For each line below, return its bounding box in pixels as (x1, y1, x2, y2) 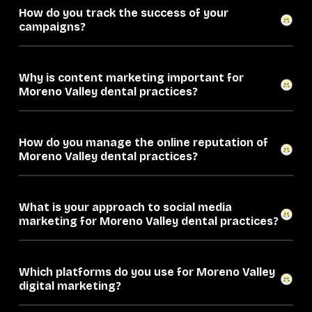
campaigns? (19, 20, 86, 34)
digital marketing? (19, 279, 121, 293)
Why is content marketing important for (19, 71, 244, 85)
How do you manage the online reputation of (19, 136, 268, 150)
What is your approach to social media (19, 201, 232, 214)
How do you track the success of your (19, 6, 228, 20)
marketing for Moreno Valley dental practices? (19, 214, 279, 228)
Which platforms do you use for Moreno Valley (19, 265, 275, 279)
